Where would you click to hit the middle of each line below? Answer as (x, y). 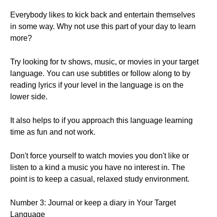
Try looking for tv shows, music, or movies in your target (104, 62)
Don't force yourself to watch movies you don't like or (100, 156)
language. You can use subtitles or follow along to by (100, 73)
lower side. (29, 97)
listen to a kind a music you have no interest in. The (98, 167)
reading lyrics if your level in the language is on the (97, 85)
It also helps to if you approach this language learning (101, 120)
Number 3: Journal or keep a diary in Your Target (93, 203)
